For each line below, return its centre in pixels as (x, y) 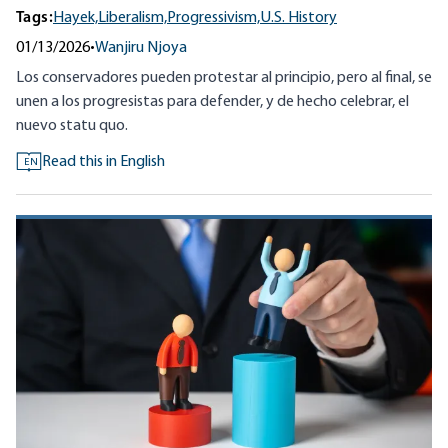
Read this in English (103, 162)
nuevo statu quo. (72, 126)
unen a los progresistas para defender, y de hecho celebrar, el (212, 102)
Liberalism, (132, 18)
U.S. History (298, 18)
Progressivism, (213, 18)
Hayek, (75, 18)
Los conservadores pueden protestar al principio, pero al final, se (224, 78)
